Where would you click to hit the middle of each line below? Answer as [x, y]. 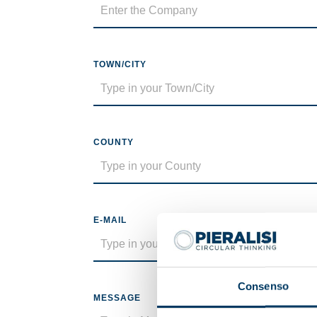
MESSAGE [117, 298]
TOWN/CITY [120, 64]
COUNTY [114, 142]
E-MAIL [110, 220]
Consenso [263, 286]
